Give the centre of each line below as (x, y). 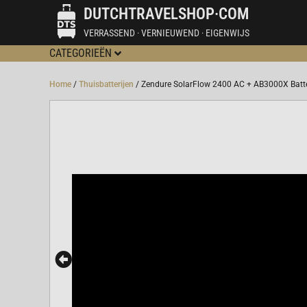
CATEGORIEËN (81, 53)
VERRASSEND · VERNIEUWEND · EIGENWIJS (167, 33)
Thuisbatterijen (106, 85)
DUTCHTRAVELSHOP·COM (166, 14)
